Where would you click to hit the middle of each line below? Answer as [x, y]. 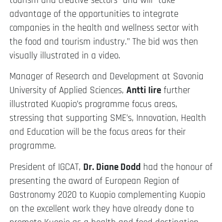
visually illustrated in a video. [65, 55]
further [176, 91]
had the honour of [177, 167]
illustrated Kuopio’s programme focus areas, [93, 105]
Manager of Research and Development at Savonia [107, 77]
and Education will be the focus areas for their [98, 132]
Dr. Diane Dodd [112, 167]
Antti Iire [144, 91]
